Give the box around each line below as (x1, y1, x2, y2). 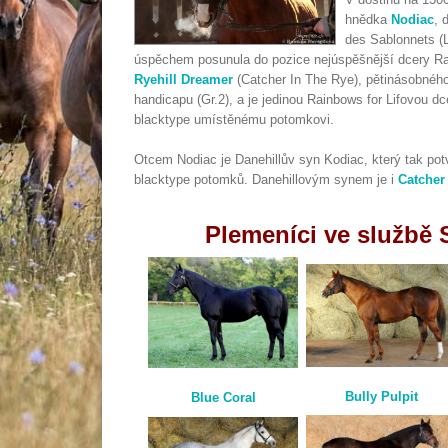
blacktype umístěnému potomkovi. (134, 112, 334, 127)
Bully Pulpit (344, 389, 418, 405)
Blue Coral (190, 389, 256, 405)
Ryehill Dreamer (134, 72, 233, 87)
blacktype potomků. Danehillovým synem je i (134, 172, 398, 187)
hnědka (344, 12, 391, 27)
